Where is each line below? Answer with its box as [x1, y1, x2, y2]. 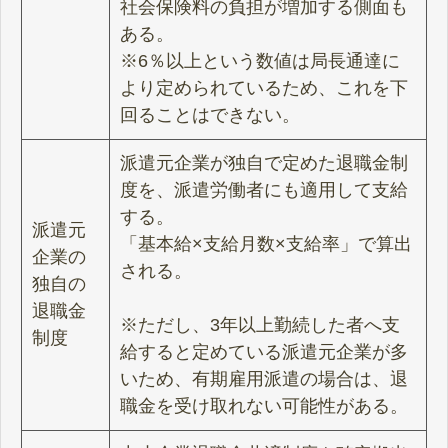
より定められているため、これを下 [120, 77, 408, 98]
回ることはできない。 [120, 104, 300, 125]
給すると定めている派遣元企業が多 [120, 341, 408, 362]
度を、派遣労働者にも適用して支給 [120, 179, 408, 200]
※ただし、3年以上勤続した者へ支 [120, 314, 400, 335]
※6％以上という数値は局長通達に [120, 50, 400, 71]
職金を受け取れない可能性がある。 [120, 395, 408, 416]
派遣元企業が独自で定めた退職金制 [120, 152, 408, 173]
